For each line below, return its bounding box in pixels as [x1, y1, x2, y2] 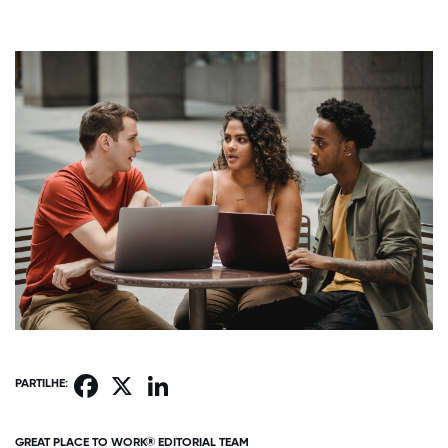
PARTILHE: [15, 376, 68, 391]
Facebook [102, 372, 157, 387]
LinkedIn [174, 372, 221, 387]
